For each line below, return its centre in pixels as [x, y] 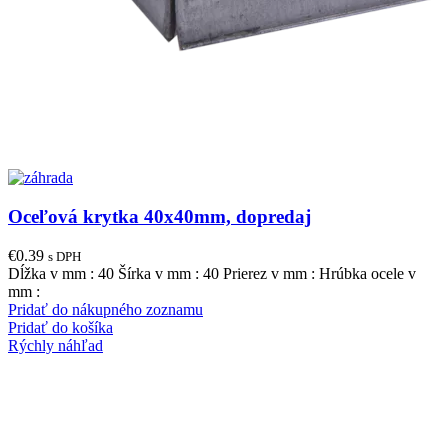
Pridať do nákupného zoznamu [105, 309]
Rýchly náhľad [55, 345]
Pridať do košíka [60, 327]
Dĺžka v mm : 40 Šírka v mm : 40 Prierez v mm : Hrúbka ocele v [212, 273]
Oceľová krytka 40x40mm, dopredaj [159, 216]
